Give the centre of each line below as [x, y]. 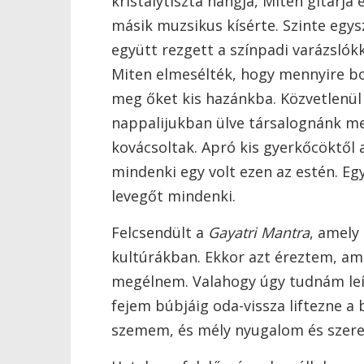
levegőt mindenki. [173, 196]
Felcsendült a [160, 232]
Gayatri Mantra [259, 232]
